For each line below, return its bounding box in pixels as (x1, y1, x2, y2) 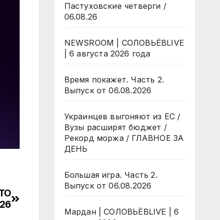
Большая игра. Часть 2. (64, 170, 158, 180)
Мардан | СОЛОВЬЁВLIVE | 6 (64, 207, 179, 217)
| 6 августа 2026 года (64, 49, 151, 58)
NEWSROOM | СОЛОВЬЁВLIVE (64, 38, 185, 48)
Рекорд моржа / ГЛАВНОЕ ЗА (64, 133, 184, 143)
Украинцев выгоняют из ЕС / (64, 111, 181, 121)
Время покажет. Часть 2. (64, 75, 165, 84)
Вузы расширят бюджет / (64, 122, 167, 132)
